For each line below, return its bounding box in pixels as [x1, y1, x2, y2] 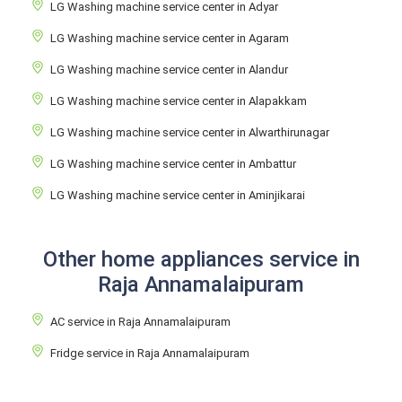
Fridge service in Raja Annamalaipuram [50, 346, 249, 360]
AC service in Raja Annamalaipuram [50, 315, 231, 328]
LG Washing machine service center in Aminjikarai [50, 188, 305, 202]
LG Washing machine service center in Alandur [50, 63, 288, 76]
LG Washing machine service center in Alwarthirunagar [50, 126, 329, 139]
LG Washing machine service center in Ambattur [50, 157, 296, 170]
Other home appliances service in [42, 247, 360, 272]
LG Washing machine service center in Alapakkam [50, 94, 307, 108]
